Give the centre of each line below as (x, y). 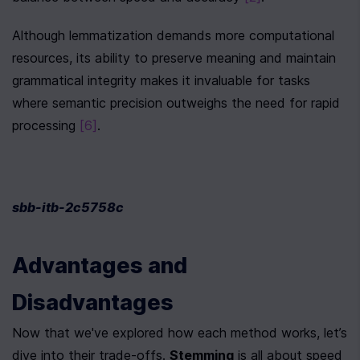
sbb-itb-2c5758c (68, 207)
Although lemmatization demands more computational (173, 35)
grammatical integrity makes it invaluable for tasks (161, 80)
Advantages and (100, 266)
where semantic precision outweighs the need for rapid (176, 103)
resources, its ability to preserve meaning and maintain (174, 58)
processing (46, 125)
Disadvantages (93, 303)
